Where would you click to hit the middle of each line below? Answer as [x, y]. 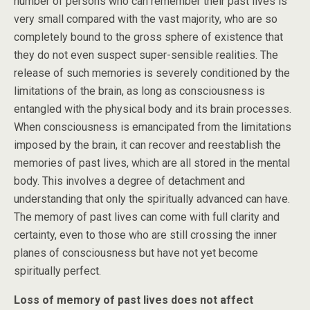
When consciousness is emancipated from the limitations [153, 127]
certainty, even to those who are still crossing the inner [145, 235]
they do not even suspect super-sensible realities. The [146, 55]
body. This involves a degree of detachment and [129, 181]
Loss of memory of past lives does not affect [134, 300]
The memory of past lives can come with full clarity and [147, 217]
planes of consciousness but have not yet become [136, 253]
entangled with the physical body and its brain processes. [153, 109]
